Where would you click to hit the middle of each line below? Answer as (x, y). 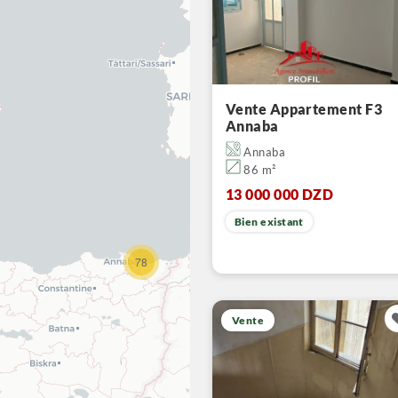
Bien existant (269, 222)
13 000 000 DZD (280, 194)
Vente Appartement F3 (304, 109)
